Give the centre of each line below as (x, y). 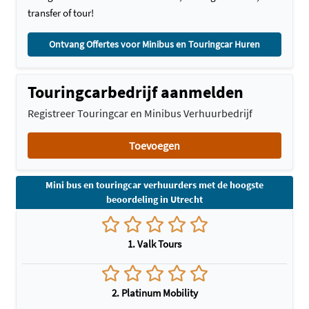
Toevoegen (154, 146)
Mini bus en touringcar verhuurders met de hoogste (154, 185)
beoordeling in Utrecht (154, 199)
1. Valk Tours (154, 244)
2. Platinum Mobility (154, 293)
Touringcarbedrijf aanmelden (136, 92)
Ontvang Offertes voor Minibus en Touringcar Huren (154, 44)
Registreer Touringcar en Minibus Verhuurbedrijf (140, 113)
